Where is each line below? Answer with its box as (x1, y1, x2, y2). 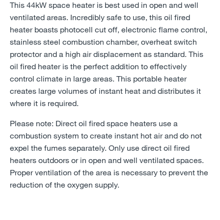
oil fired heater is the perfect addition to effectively (10, 61, 187, 71)
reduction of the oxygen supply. (10, 179, 119, 189)
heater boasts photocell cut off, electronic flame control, (10, 24, 207, 34)
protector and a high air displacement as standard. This (10, 49, 203, 58)
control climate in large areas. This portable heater (10, 73, 187, 83)
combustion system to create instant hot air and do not (10, 130, 202, 140)
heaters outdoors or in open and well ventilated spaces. (10, 155, 204, 165)
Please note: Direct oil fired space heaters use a (10, 118, 178, 128)
